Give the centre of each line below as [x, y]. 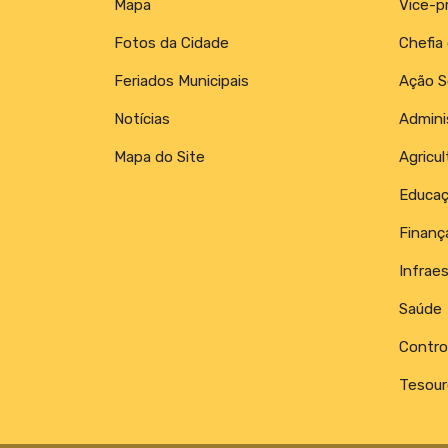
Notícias [142, 118]
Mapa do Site [159, 156]
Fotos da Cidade [171, 42]
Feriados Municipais [181, 80]
